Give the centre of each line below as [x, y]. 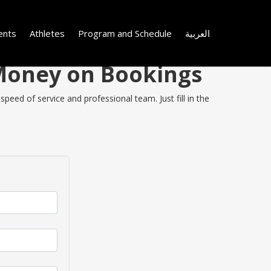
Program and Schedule [125, 33]
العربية [198, 33]
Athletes [47, 33]
